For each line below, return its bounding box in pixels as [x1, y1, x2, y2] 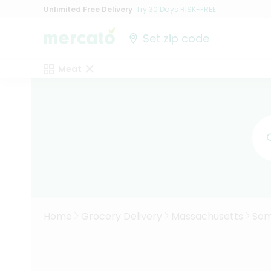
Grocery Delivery [81, 209, 162, 223]
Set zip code [143, 31, 210, 47]
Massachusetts [171, 209, 243, 223]
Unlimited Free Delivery [44, 4, 132, 15]
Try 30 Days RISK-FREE [136, 4, 216, 15]
